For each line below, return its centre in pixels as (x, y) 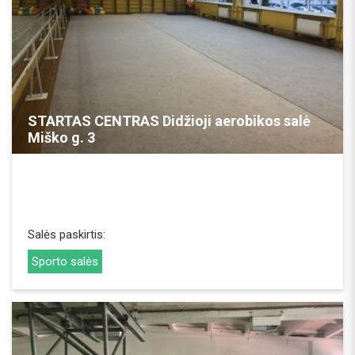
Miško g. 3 (61, 137)
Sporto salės (65, 261)
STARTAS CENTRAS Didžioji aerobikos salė (169, 120)
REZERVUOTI (177, 96)
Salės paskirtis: (67, 234)
